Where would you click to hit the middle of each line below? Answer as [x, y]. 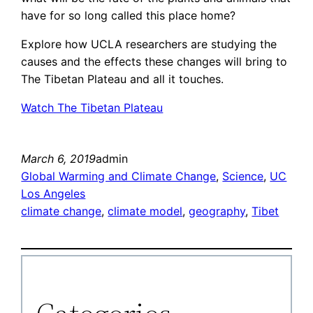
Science [243, 176]
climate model [145, 211]
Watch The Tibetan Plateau [92, 108]
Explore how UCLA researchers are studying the [149, 44]
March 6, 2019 [59, 159]
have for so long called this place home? [129, 16]
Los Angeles [53, 194]
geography [217, 211]
